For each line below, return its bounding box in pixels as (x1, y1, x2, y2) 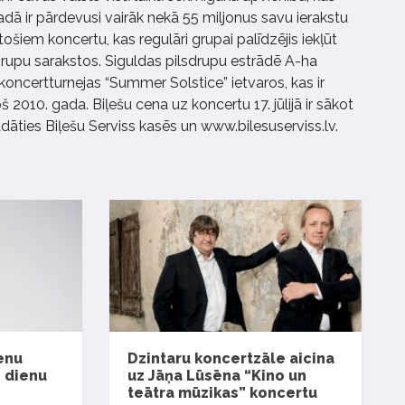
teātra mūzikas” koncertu (127, 384, 318, 402)
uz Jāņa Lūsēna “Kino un (127, 367, 307, 385)
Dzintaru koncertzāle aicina (127, 350, 335, 368)
